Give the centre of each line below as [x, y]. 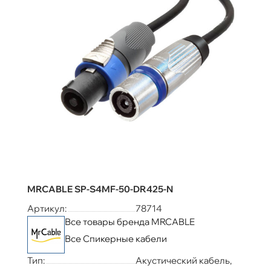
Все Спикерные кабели [116, 239]
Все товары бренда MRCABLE [130, 222]
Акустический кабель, [184, 261]
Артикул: [47, 209]
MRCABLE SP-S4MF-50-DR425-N [100, 189]
